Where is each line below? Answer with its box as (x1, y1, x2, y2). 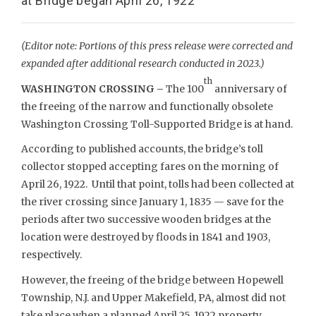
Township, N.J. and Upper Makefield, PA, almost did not (21, 291, 286, 304)
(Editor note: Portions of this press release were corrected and (21, 39, 293, 52)
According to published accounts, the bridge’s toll (21, 142, 263, 155)
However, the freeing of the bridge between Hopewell (21, 273, 284, 286)
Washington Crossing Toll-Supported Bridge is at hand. (21, 117, 293, 130)
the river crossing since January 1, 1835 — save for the (21, 195, 284, 208)
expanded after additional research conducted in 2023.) (21, 57, 265, 70)
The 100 (163, 82, 204, 95)
